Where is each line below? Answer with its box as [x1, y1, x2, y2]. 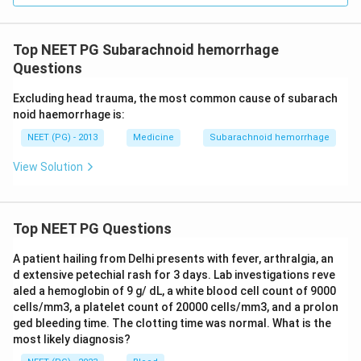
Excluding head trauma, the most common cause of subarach [13, 91, 338, 105]
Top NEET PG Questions [13, 219, 172, 237]
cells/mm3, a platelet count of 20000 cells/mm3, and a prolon [13, 300, 338, 313]
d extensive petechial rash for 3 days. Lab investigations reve [13, 268, 335, 281]
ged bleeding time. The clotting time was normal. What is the [13, 316, 331, 330]
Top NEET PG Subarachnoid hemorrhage [13, 40, 279, 58]
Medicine [133, 131, 174, 143]
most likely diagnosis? [13, 332, 131, 346]
